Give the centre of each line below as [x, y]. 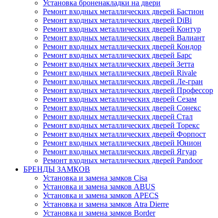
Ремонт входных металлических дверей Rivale [120, 73]
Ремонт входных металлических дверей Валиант [124, 38]
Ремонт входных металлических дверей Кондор [122, 47]
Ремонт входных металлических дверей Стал [118, 117]
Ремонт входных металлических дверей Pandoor [123, 161]
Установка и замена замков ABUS [99, 187]
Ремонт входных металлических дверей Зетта [118, 64]
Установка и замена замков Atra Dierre [106, 204]
